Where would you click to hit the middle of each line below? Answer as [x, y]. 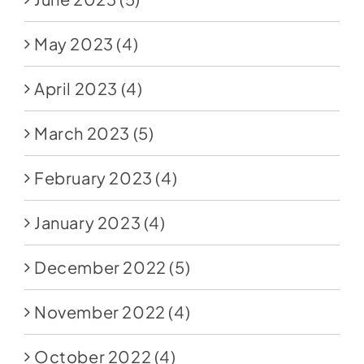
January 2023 [87, 223]
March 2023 [82, 133]
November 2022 [100, 312]
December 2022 [100, 267]
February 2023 [93, 178]
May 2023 [74, 44]
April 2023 [76, 89]
